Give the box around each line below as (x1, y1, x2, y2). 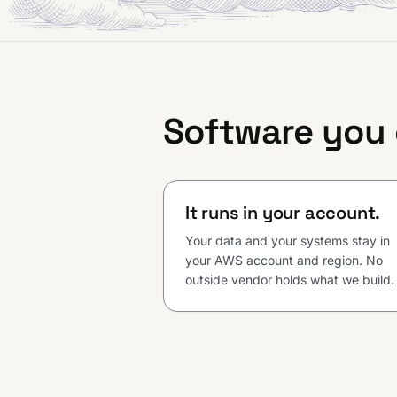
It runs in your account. (185, 201, 381, 225)
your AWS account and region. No (185, 253, 383, 269)
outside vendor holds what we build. (185, 272, 394, 288)
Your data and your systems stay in (185, 233, 390, 249)
